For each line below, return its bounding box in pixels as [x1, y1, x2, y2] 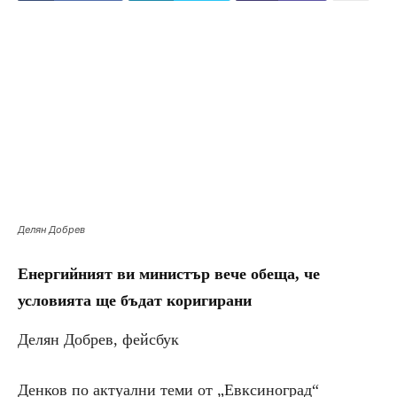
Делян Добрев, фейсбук [18, 331, 179, 349]
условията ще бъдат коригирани [18, 292, 252, 310]
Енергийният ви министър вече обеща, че [18, 265, 320, 284]
